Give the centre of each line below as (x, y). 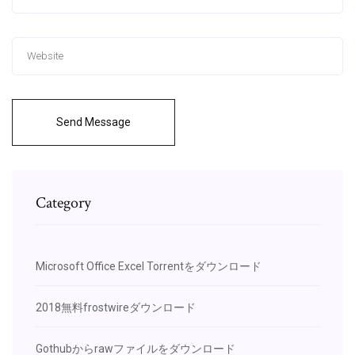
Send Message (94, 122)
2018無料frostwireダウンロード (116, 307)
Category (63, 202)
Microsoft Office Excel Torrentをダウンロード (149, 266)
